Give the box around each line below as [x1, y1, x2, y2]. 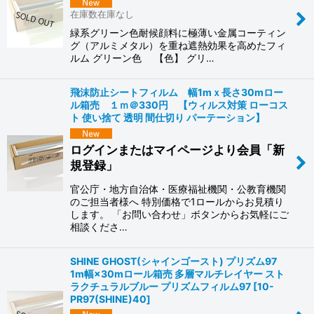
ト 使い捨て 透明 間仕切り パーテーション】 [70, 111, 265, 123]
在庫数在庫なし [70, 8, 134, 20]
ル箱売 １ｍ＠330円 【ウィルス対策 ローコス [70, 98, 288, 111]
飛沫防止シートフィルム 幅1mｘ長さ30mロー [70, 86, 283, 98]
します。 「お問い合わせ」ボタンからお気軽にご [70, 207, 289, 220]
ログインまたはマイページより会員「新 [70, 142, 285, 157]
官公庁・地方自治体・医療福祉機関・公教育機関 [70, 182, 286, 195]
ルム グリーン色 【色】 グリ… [70, 51, 214, 64]
